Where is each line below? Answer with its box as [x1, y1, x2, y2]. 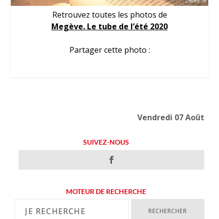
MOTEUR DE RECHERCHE [66, 187, 146, 196]
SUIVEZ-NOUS [83, 137, 129, 146]
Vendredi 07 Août [137, 111, 204, 123]
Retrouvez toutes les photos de [52, 9, 167, 20]
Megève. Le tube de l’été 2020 [51, 21, 168, 32]
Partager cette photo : [69, 44, 150, 55]
